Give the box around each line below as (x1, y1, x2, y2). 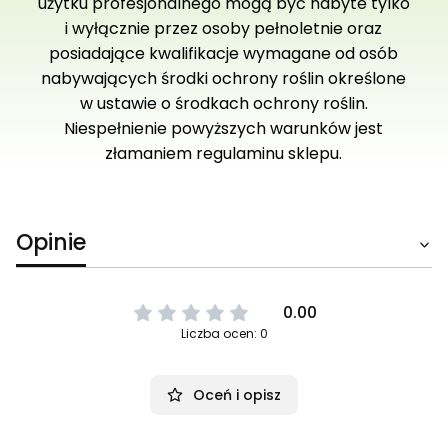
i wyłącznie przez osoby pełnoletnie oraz (65, 17, 383, 41)
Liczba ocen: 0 (180, 325, 268, 343)
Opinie (16, 227, 86, 259)
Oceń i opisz (193, 385, 281, 406)
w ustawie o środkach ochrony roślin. (79, 92, 368, 116)
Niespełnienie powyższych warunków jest (64, 117, 384, 141)
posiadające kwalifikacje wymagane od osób (49, 42, 399, 66)
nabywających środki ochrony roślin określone (41, 67, 407, 91)
